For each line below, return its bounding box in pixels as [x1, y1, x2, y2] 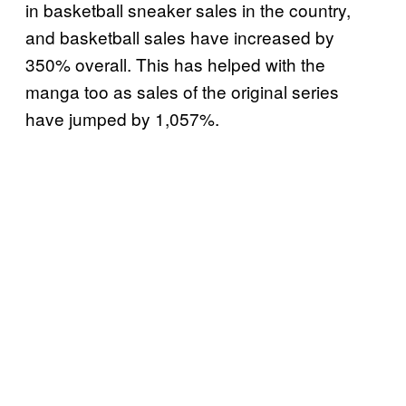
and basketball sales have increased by [25, 24, 334, 49]
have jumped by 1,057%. [25, 105, 224, 130]
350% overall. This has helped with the [25, 51, 325, 76]
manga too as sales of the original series [25, 78, 339, 103]
